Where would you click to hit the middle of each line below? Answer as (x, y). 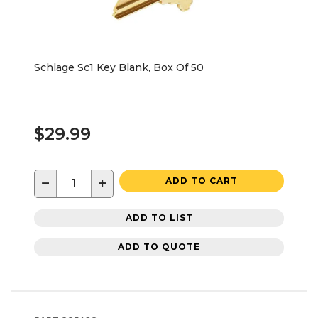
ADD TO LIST (159, 218)
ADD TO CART (202, 180)
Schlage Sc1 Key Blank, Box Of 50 (119, 67)
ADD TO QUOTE (159, 247)
